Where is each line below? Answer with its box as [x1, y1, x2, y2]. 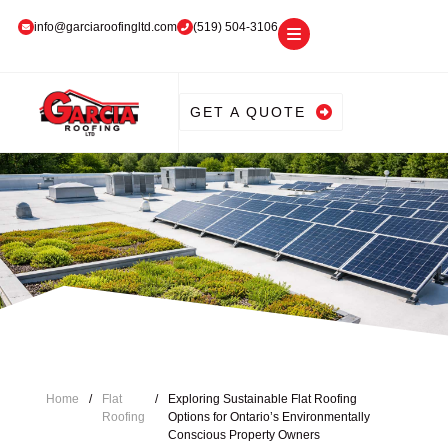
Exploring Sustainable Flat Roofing [168, 391, 358, 406]
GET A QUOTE [190, 104, 307, 121]
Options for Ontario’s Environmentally [168, 409, 371, 424]
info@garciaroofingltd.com [33, 19, 177, 34]
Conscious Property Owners [168, 427, 321, 442]
